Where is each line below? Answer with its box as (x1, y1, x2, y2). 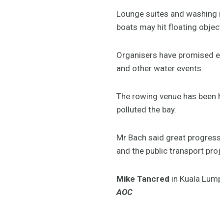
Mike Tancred (116, 173, 169, 184)
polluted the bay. (116, 104, 186, 114)
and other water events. (116, 63, 203, 73)
